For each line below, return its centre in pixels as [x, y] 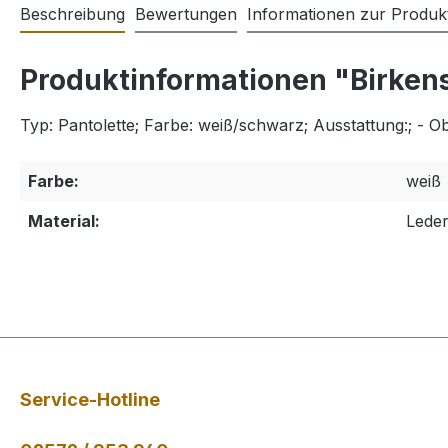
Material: [64, 221]
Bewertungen [186, 14]
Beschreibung [72, 14]
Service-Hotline [90, 400]
